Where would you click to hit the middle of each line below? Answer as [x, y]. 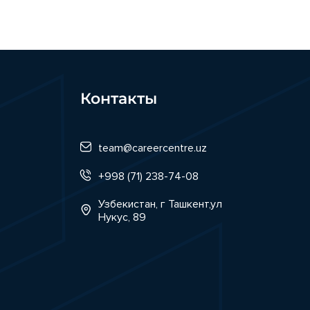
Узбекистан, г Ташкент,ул [160, 204]
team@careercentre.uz [152, 148]
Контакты [118, 99]
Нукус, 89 [122, 218]
